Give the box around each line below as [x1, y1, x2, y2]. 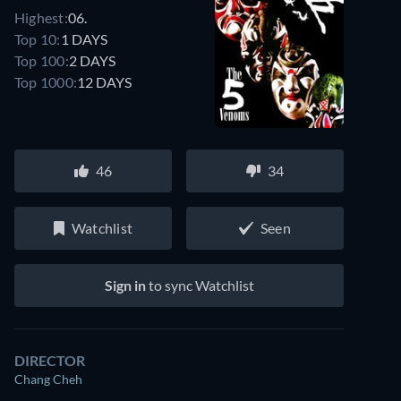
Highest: [14, 8, 68, 26]
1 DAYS [60, 30, 107, 47]
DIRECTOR [14, 352, 85, 369]
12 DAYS [77, 73, 132, 90]
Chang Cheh [14, 371, 82, 387]
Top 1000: [14, 73, 78, 90]
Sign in [104, 277, 146, 294]
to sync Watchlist [145, 277, 254, 294]
